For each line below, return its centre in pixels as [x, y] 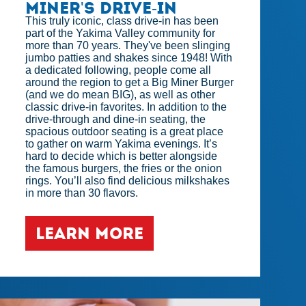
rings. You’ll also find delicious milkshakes [128, 181]
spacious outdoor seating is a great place [125, 132]
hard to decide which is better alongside [122, 156]
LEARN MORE [90, 234]
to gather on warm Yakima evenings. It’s [122, 144]
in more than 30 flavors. [82, 193]
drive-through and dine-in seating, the [116, 120]
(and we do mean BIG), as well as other [121, 95]
